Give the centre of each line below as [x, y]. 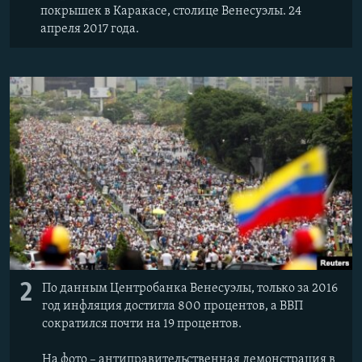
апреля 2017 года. [90, 29]
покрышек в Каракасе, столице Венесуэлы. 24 [171, 12]
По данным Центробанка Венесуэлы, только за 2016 [190, 289]
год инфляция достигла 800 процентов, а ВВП [173, 307]
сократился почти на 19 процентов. [142, 324]
